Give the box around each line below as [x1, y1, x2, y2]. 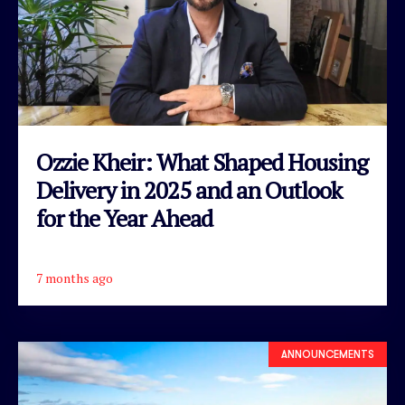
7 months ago [36, 269, 113, 287]
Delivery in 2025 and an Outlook [36, 174, 342, 205]
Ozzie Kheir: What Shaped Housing [36, 146, 368, 177]
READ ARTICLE [150, 276, 255, 292]
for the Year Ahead [36, 202, 212, 233]
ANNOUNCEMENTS [281, 349, 374, 360]
